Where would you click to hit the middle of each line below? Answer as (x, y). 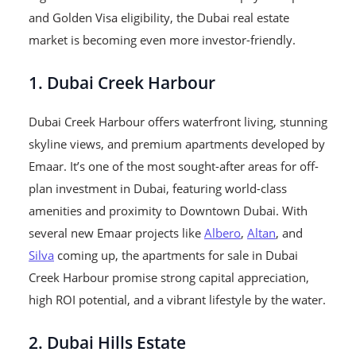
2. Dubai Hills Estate (107, 342)
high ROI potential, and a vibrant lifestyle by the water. (177, 300)
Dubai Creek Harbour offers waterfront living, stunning (178, 122)
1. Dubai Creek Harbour (122, 83)
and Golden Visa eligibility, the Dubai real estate (159, 18)
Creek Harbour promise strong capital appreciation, (169, 278)
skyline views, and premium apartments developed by (177, 144)
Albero (222, 233)
